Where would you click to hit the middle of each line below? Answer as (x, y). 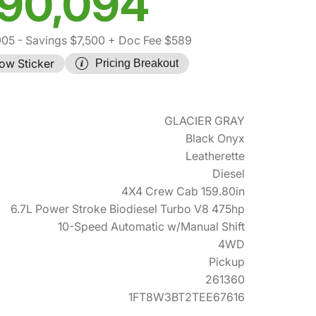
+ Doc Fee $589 (148, 40)
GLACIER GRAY (205, 121)
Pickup (227, 262)
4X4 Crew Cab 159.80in (183, 191)
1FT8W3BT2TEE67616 (187, 297)
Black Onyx (215, 138)
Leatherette (215, 156)
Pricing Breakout (137, 63)
